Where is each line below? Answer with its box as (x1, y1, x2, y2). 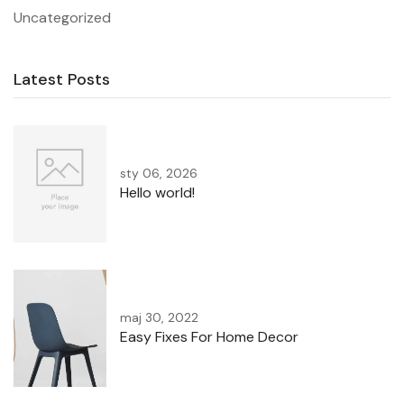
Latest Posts (14, 69, 110, 91)
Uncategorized (14, 8, 111, 28)
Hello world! (120, 183, 195, 203)
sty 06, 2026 (120, 165, 197, 182)
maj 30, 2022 (120, 309, 198, 326)
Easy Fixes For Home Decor (120, 327, 298, 347)
